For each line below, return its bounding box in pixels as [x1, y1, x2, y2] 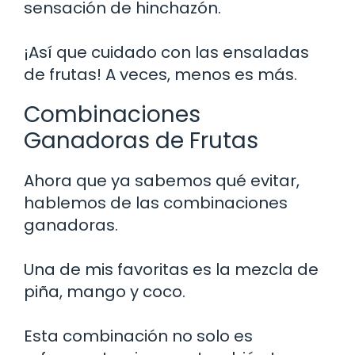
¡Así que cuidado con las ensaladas [24, 40, 309, 63]
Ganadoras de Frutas [24, 124, 258, 156]
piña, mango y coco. [24, 280, 185, 303]
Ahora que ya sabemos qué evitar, [24, 169, 300, 192]
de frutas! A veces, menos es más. [24, 63, 297, 86]
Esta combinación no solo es [24, 324, 253, 347]
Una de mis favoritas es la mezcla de [24, 258, 319, 281]
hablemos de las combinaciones [24, 191, 288, 214]
